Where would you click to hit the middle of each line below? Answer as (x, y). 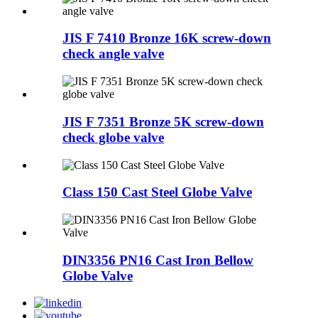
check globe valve (113, 137)
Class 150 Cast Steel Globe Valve (157, 192)
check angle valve (113, 54)
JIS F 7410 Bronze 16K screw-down (167, 38)
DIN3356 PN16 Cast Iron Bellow (158, 260)
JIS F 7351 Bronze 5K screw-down (163, 121)
